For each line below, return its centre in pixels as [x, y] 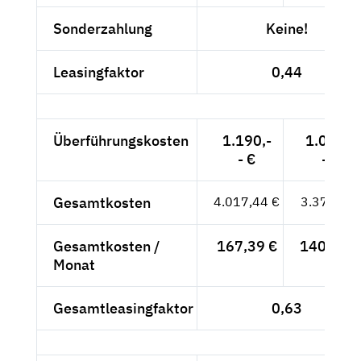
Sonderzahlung [103, 28]
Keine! [287, 28]
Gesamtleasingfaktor [123, 308]
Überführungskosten [121, 140]
